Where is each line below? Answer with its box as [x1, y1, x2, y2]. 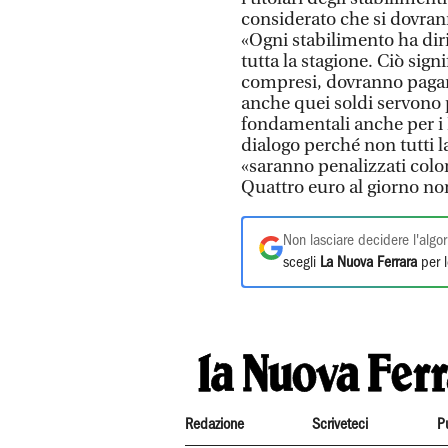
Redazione [185, 417, 244, 432]
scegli [283, 255, 320, 270]
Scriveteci [312, 417, 369, 432]
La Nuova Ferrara [320, 255, 417, 270]
